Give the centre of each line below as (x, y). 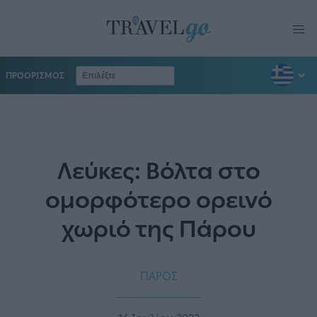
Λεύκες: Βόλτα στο (158, 172)
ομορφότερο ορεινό (158, 201)
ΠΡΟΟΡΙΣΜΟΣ (35, 75)
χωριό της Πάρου (158, 230)
